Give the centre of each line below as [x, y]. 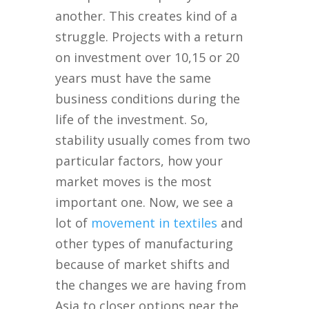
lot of [73, 223]
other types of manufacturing [144, 244]
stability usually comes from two [153, 140]
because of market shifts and [143, 265]
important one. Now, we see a [144, 202]
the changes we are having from [151, 285]
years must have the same [133, 78]
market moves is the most [134, 182]
